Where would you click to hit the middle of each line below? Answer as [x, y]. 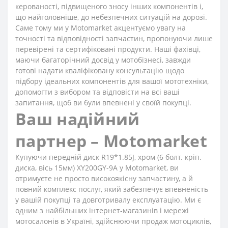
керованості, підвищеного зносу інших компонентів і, [109, 6]
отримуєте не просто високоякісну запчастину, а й [104, 178]
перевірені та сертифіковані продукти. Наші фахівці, [108, 49]
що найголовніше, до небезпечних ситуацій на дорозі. [111, 17]
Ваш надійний [78, 119]
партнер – [60, 141]
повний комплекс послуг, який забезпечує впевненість [112, 189]
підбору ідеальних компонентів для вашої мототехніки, [112, 81]
